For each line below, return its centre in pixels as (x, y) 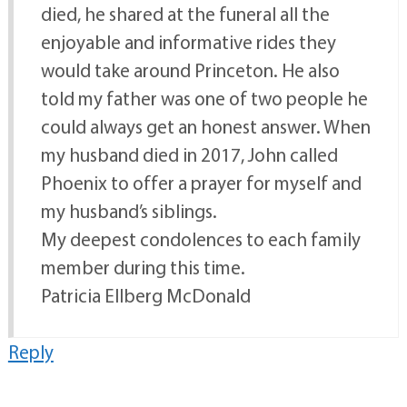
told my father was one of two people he (204, 99)
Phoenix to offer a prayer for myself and (201, 183)
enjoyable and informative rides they (188, 42)
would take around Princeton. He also (190, 70)
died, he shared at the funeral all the (185, 14)
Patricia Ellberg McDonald (145, 296)
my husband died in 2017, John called (189, 155)
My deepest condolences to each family (200, 239)
